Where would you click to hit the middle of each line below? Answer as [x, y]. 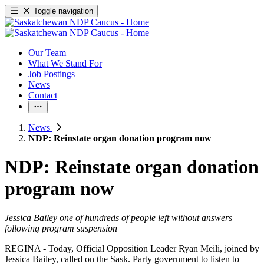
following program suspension [61, 228]
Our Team [47, 53]
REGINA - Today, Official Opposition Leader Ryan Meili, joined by [132, 248]
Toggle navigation [64, 11]
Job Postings [52, 74]
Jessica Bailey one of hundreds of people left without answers [118, 217]
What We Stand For [65, 63]
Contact [43, 95]
